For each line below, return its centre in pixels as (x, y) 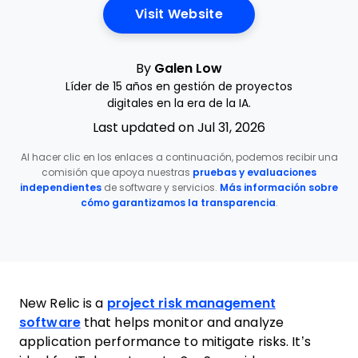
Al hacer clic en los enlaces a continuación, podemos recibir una (179, 157)
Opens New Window (289, 13)
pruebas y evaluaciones (255, 173)
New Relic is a (63, 303)
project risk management (191, 303)
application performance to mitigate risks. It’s (165, 342)
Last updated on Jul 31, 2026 (179, 127)
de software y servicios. (161, 188)
